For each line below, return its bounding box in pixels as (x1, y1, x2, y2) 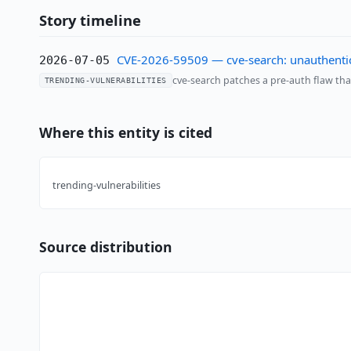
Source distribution (38, 237, 172, 256)
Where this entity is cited (38, 122, 212, 142)
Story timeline (38, 9, 141, 30)
